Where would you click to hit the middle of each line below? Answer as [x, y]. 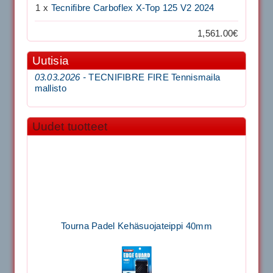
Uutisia [50, 60]
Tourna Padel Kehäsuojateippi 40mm [136, 222]
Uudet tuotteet [70, 126]
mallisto [50, 88]
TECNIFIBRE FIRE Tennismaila [154, 77]
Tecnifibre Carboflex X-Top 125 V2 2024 [133, 8]
